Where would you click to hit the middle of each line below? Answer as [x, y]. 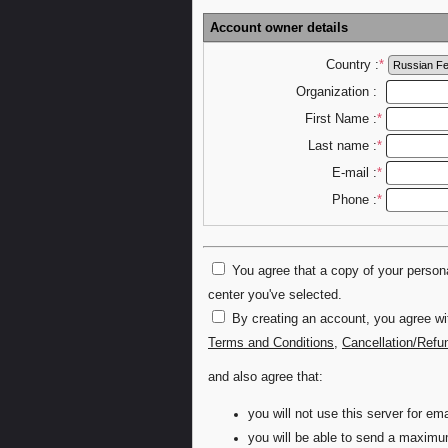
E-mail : [354, 173]
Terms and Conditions [271, 343]
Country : [352, 65]
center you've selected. [275, 295]
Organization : [336, 92]
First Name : [340, 119]
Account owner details [279, 28]
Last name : [342, 146]
